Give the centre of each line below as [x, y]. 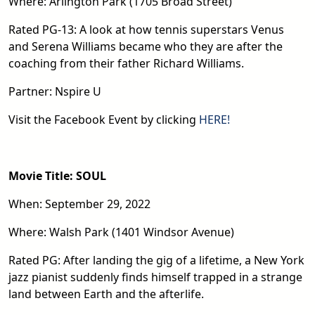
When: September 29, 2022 [79, 204]
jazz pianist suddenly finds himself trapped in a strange [155, 277]
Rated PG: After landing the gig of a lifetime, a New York [156, 260]
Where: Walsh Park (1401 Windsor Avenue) [121, 232]
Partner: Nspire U [55, 91]
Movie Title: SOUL [57, 175]
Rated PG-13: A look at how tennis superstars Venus [146, 29]
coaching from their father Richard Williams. [126, 63]
